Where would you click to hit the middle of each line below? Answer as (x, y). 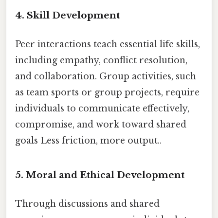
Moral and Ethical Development (105, 175)
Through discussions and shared (87, 204)
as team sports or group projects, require (107, 92)
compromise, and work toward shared (101, 124)
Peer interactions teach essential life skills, (108, 44)
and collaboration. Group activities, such (106, 76)
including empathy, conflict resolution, (101, 60)
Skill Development (73, 15)
